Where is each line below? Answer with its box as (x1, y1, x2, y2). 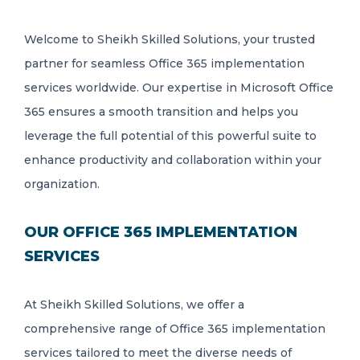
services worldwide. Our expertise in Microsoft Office (24, 80, 333, 95)
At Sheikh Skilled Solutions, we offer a (24, 297, 244, 312)
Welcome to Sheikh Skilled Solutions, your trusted (24, 32, 315, 47)
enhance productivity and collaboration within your (24, 153, 321, 167)
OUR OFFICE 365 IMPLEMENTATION (24, 223, 297, 241)
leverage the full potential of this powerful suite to (24, 129, 317, 143)
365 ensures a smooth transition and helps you (24, 104, 298, 119)
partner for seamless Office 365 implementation (24, 56, 305, 71)
